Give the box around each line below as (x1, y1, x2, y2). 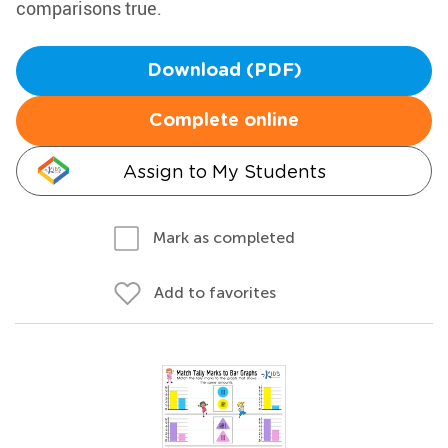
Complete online (149, 112, 299, 130)
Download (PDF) (146, 62, 302, 80)
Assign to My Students (122, 161, 326, 182)
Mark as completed (153, 228, 295, 247)
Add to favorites (154, 283, 276, 302)
